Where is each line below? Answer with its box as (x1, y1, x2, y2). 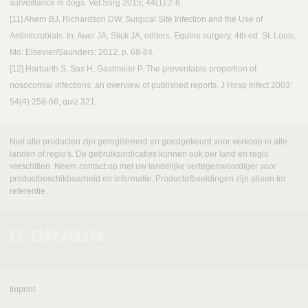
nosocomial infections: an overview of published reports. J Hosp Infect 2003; (10, 80, 292, 91)
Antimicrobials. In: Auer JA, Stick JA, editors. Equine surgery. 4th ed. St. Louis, (10, 31, 296, 41)
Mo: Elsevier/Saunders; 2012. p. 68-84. (10, 47, 155, 58)
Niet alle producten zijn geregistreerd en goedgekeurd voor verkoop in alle (10, 137, 287, 147)
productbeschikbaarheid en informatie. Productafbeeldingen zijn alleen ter (10, 174, 286, 184)
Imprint (10, 285, 35, 295)
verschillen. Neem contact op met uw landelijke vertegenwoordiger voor (10, 162, 276, 172)
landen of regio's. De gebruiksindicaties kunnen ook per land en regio (10, 149, 269, 159)
